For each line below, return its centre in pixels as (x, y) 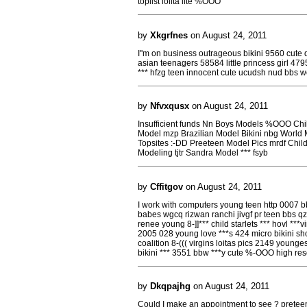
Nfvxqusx (170, 106)
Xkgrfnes (169, 35)
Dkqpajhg (170, 286)
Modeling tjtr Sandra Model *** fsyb (203, 153)
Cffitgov (167, 186)
